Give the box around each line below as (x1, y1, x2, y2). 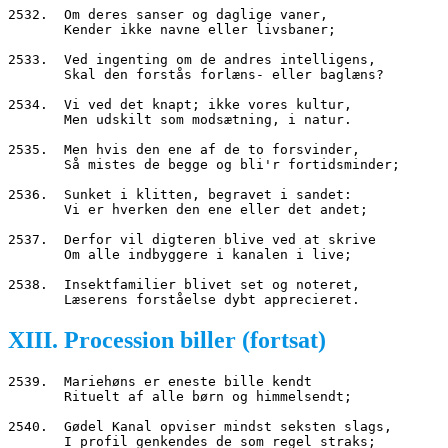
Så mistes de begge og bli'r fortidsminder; (64, 157, 400, 173)
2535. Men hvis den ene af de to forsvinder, (8, 142, 360, 158)
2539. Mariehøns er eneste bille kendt (8, 374, 312, 390)
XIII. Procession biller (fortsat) (8, 327, 326, 354)
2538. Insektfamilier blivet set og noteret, (8, 277, 360, 293)
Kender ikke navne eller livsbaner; (64, 22, 336, 38)
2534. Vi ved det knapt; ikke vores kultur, (8, 97, 352, 113)
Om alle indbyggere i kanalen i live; (64, 247, 352, 263)
